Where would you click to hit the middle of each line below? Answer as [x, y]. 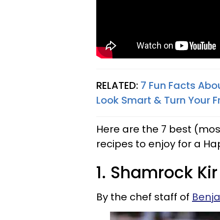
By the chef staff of [144, 197]
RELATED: [118, 85]
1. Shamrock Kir [157, 173]
